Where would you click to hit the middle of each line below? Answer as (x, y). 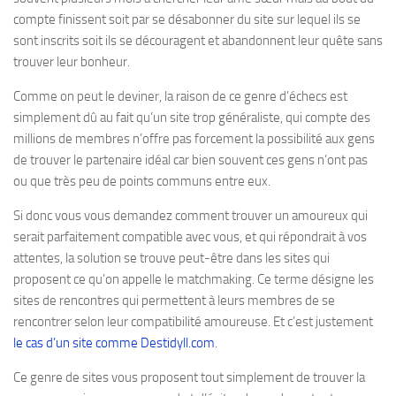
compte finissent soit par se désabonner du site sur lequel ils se (187, 19)
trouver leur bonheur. (72, 62)
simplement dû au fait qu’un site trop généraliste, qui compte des (192, 118)
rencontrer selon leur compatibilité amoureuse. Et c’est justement (193, 322)
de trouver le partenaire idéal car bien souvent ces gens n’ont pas (190, 160)
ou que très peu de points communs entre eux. (142, 181)
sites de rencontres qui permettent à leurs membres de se (174, 301)
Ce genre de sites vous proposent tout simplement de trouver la (189, 377)
